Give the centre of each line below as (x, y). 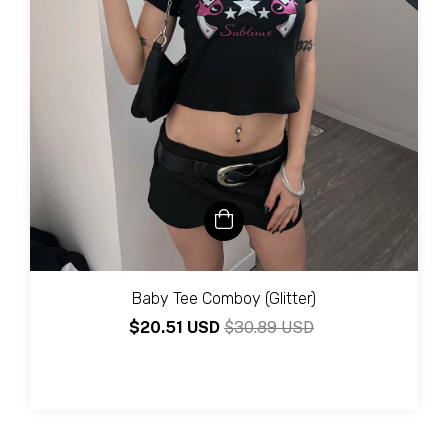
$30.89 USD (269, 328)
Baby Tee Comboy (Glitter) (224, 299)
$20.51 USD (176, 328)
